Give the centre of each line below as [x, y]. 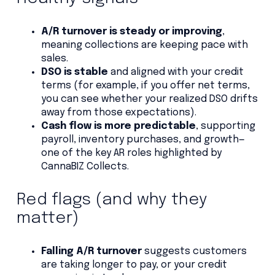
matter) [47, 219]
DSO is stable [74, 72]
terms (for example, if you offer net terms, [145, 86]
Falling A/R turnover [91, 252]
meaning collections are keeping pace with [144, 45]
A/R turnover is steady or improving [131, 32]
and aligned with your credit [176, 72]
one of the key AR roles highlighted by [131, 153]
